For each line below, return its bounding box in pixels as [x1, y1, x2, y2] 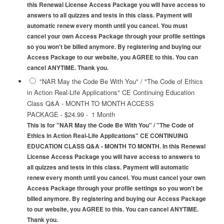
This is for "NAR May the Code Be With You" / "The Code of [26, 121, 193, 130]
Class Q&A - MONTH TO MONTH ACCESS [26, 98, 154, 108]
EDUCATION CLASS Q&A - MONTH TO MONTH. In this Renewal [26, 142, 205, 151]
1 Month [91, 109, 115, 119]
